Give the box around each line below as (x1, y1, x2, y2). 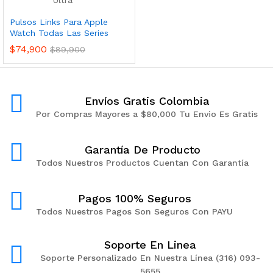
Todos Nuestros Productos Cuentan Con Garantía (36, 157, 249, 168)
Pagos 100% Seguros (77, 191, 191, 205)
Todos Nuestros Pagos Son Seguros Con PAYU (36, 206, 233, 216)
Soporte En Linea (104, 238, 196, 251)
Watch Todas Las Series (10, 28, 108, 38)
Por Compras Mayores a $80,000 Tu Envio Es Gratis (36, 108, 258, 119)
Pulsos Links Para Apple (10, 17, 108, 27)
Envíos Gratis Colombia (84, 94, 210, 107)
